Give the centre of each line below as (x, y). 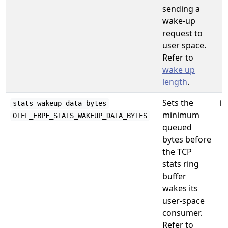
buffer (174, 176)
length (175, 82)
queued (177, 127)
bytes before (187, 139)
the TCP (177, 152)
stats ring (181, 164)
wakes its (180, 188)
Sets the (178, 103)
